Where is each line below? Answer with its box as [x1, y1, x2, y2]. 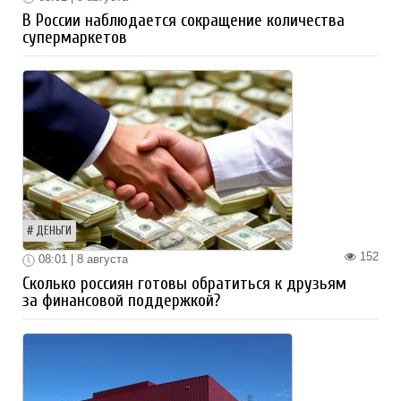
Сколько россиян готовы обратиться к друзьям [22, 273, 346, 294]
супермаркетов [22, 28, 127, 48]
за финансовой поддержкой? [22, 290, 220, 311]
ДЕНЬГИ [36, 225, 72, 238]
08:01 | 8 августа [35, 252, 128, 267]
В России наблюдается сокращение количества [22, 11, 345, 31]
